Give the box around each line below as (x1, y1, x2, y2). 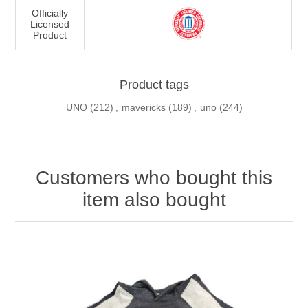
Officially (32, 8, 69, 19)
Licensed (30, 19, 70, 30)
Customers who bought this (36, 167, 272, 189)
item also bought (82, 189, 226, 211)
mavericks (121, 102, 166, 113)
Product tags (119, 78, 189, 92)
